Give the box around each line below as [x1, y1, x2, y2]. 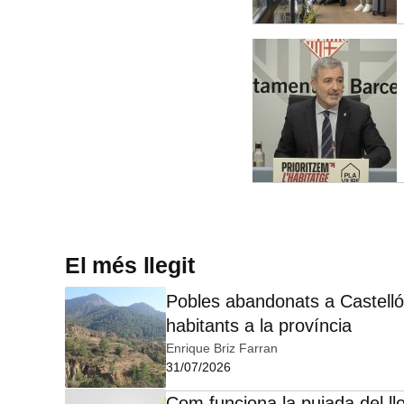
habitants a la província [166, 316, 352, 336]
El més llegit [65, 252, 195, 279]
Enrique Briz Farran [166, 341, 278, 356]
